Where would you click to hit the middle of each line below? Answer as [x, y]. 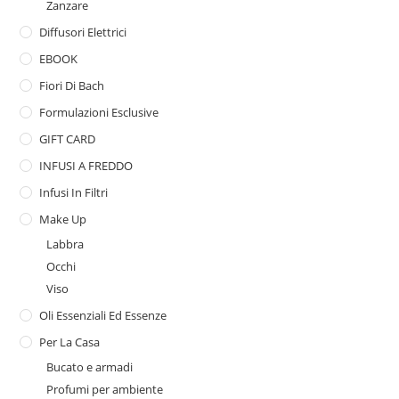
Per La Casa [70, 342]
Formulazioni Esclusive [99, 112]
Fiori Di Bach [72, 85]
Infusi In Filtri [74, 192]
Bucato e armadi [90, 366]
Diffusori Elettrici [83, 32]
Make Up [63, 219]
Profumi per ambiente [105, 389]
